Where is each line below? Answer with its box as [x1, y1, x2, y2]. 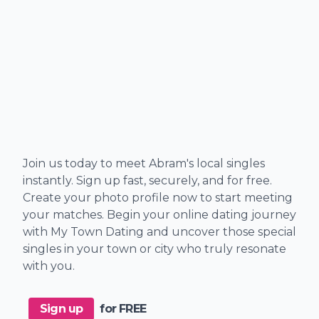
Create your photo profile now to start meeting [23, 190, 293, 204]
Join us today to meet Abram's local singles [23, 156, 265, 170]
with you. [23, 258, 75, 273]
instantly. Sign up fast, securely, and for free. [23, 173, 272, 187]
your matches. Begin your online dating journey [23, 207, 296, 221]
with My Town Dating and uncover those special [23, 224, 296, 239]
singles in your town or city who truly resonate [23, 241, 286, 256]
